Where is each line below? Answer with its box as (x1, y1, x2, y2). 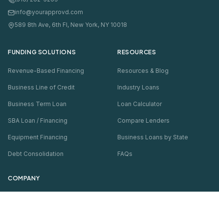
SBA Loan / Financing (8, 116, 67, 124)
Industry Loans (117, 83, 159, 91)
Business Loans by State (117, 133, 188, 141)
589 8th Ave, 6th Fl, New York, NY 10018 (15, 21, 127, 28)
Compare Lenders (117, 116, 170, 124)
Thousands (53, 195, 86, 202)
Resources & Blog (117, 66, 169, 74)
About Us (8, 193, 34, 200)
